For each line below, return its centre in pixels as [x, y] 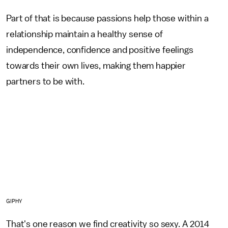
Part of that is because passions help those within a [107, 19]
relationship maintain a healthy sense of [84, 34]
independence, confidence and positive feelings [100, 50]
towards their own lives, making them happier [96, 66]
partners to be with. [45, 82]
